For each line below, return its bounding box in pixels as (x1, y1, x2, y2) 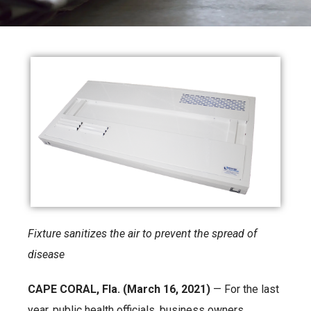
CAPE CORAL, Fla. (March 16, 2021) (28, 283, 210, 296)
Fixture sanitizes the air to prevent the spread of (28, 227, 257, 241)
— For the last (210, 283, 279, 296)
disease (28, 248, 65, 262)
